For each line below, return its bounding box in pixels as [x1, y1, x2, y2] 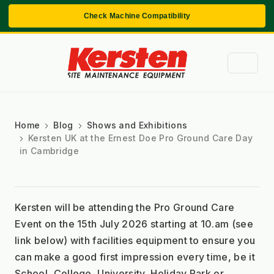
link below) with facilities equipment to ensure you [15, 234, 256, 246]
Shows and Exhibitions [86, 119, 188, 130]
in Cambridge [20, 145, 79, 156]
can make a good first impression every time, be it [15, 250, 256, 263]
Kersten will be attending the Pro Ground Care [15, 201, 235, 213]
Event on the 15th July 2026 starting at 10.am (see [15, 217, 254, 230]
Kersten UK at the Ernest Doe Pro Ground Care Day [28, 132, 253, 143]
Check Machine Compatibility [83, 12, 191, 20]
